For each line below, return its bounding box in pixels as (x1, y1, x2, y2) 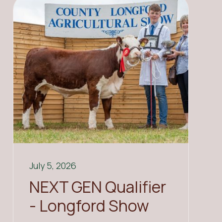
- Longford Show (29, 195, 149, 217)
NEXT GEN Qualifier (29, 176, 166, 198)
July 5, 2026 (29, 160, 76, 172)
